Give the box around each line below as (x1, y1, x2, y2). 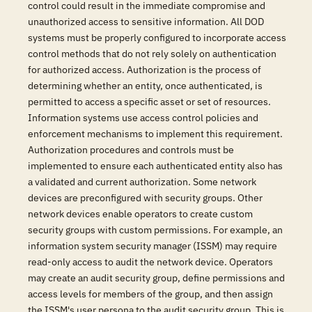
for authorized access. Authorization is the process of (28, 63, 261, 76)
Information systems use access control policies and (28, 111, 258, 124)
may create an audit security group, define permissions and (28, 272, 285, 284)
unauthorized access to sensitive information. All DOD (28, 15, 264, 28)
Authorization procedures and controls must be (28, 143, 234, 156)
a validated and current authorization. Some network (28, 175, 256, 188)
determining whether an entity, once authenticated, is (28, 79, 263, 92)
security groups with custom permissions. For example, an (28, 224, 283, 236)
